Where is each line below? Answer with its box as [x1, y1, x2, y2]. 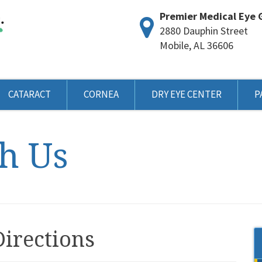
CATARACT [8, 88, 51, 101]
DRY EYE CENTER [151, 88, 222, 101]
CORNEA [84, 88, 119, 101]
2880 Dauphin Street [160, 24, 248, 37]
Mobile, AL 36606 [160, 39, 233, 52]
